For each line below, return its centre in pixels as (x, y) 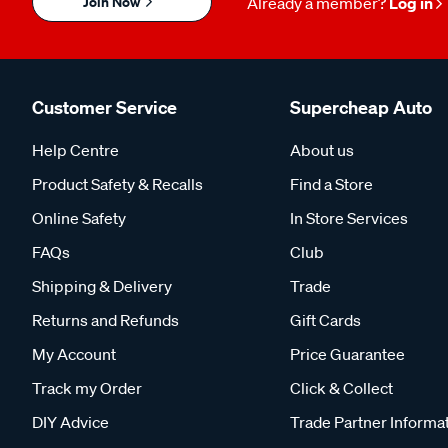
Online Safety (79, 218)
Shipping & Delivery (102, 286)
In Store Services (349, 218)
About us (322, 150)
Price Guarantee (347, 354)
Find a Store (331, 184)
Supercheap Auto (361, 107)
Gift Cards (325, 320)
